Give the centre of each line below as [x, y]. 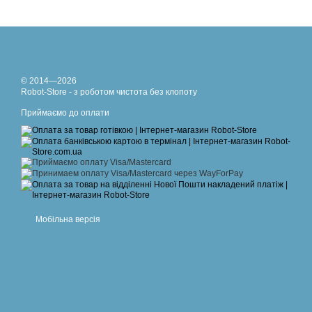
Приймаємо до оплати [65, 113]
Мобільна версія [67, 219]
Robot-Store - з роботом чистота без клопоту [109, 92]
